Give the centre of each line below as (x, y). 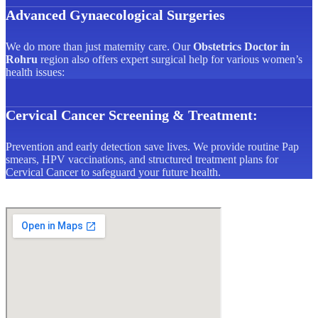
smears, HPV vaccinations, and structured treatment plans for (142, 159)
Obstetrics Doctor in (241, 46)
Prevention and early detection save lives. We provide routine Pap (152, 146)
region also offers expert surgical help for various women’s (170, 59)
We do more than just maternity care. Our (99, 46)
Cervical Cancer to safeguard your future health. (113, 172)
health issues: (35, 72)
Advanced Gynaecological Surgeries (115, 15)
